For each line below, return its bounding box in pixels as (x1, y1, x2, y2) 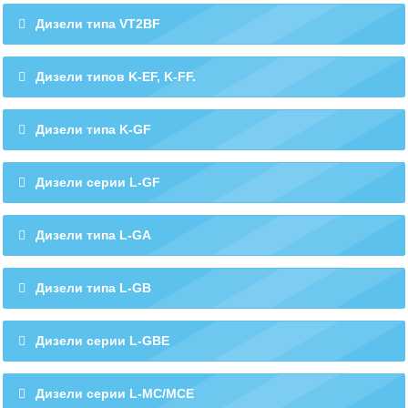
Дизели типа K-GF (36, 121, 151, 137)
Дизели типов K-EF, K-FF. (36, 68, 196, 84)
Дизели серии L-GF (36, 174, 160, 189)
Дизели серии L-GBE (36, 332, 169, 348)
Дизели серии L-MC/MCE (36, 385, 194, 401)
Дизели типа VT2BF (36, 15, 160, 31)
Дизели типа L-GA (36, 227, 151, 242)
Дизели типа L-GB (36, 280, 151, 295)
